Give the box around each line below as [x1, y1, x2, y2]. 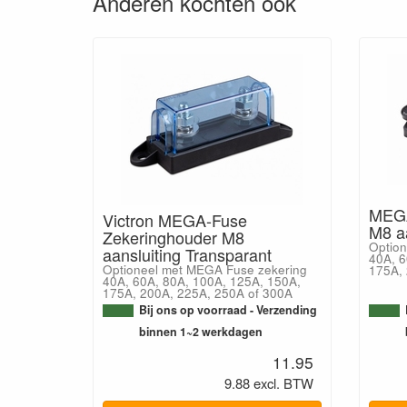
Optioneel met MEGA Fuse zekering [103, 261, 307, 278]
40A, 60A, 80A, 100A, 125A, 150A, [103, 273, 301, 290]
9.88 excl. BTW [223, 372, 313, 392]
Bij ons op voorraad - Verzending [139, 302, 317, 318]
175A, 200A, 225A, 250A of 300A [103, 284, 293, 302]
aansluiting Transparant [103, 243, 272, 266]
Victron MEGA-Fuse [103, 208, 247, 232]
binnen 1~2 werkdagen [139, 323, 263, 340]
